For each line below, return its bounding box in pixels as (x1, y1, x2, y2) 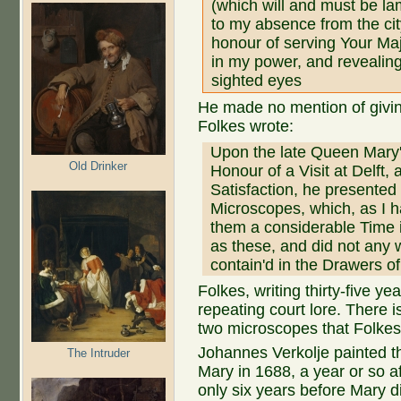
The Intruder (66, 346, 130, 360)
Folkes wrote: (198, 117, 294, 136)
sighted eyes (211, 72, 303, 90)
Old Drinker (69, 158, 127, 173)
